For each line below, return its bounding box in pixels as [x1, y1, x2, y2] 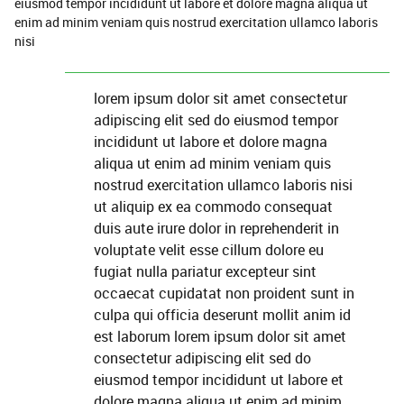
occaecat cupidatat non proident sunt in [94, 283, 354, 303]
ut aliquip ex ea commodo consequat [94, 197, 333, 216]
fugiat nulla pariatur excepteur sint [94, 262, 317, 281]
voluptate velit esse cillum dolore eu [94, 240, 324, 260]
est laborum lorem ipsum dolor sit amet [94, 326, 346, 346]
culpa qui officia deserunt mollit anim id [94, 305, 351, 325]
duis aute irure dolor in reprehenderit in [94, 218, 339, 238]
